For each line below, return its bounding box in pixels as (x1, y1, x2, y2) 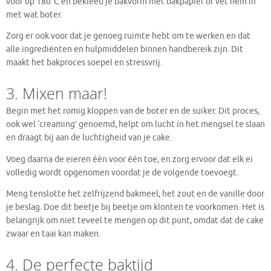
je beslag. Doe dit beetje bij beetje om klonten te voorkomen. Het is (6, 202, 264, 213)
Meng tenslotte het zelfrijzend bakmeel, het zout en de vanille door (6, 189, 264, 200)
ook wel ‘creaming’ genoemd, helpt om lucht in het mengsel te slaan (6, 119, 265, 130)
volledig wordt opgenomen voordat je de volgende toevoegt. (6, 167, 238, 178)
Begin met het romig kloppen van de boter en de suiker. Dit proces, (6, 106, 260, 117)
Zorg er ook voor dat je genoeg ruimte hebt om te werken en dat (6, 31, 250, 42)
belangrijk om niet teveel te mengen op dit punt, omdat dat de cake (6, 215, 264, 226)
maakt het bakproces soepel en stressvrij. (6, 57, 162, 68)
